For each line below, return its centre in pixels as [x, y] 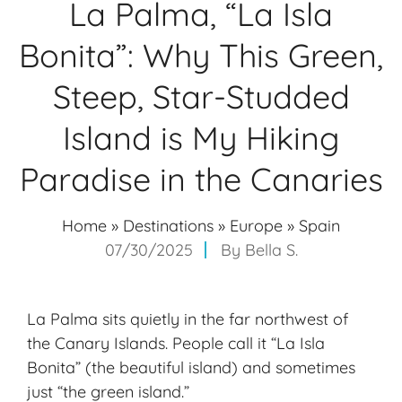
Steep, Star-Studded [201, 97]
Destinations [168, 226]
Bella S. [271, 250]
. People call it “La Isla [245, 344]
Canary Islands [110, 344]
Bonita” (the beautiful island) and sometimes [191, 368]
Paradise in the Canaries [201, 179]
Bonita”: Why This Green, [201, 56]
